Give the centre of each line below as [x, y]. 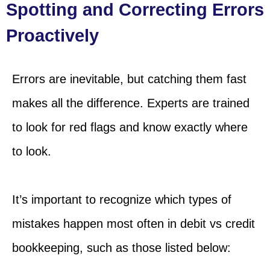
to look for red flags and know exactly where [130, 127]
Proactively [52, 36]
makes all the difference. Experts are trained [131, 103]
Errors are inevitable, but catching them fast [129, 79]
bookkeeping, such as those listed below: [121, 248]
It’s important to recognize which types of [122, 200]
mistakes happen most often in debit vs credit [133, 224]
